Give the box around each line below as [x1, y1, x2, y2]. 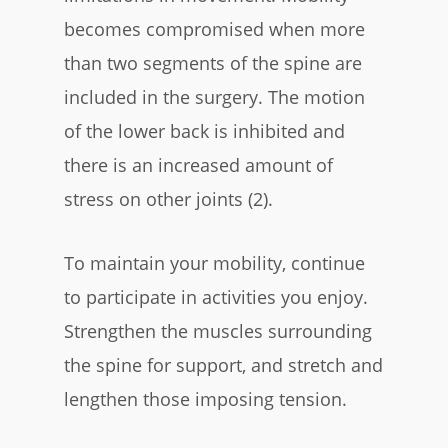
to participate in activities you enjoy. [64, 284, 368, 309]
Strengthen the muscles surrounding [64, 318, 372, 343]
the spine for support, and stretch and [64, 352, 383, 377]
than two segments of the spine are [64, 50, 362, 75]
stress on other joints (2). [64, 186, 273, 211]
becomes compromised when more [64, 16, 365, 41]
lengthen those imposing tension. [64, 386, 352, 411]
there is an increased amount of [64, 152, 333, 177]
